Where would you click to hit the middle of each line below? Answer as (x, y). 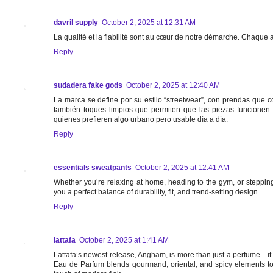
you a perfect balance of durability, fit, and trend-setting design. (157, 192)
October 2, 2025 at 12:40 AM (173, 86)
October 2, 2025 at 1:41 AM (124, 240)
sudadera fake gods (88, 86)
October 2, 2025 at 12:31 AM (149, 23)
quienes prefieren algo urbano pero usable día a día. (141, 120)
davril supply (76, 23)
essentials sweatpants (93, 168)
